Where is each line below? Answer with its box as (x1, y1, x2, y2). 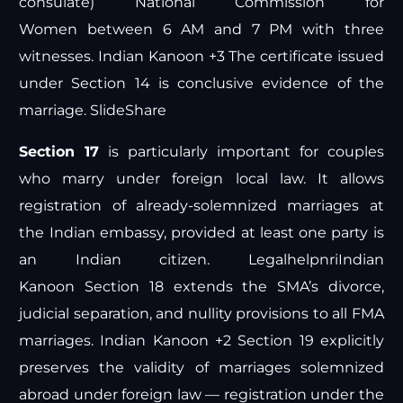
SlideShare (90, 102, 167, 120)
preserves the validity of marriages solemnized (19, 359, 384, 377)
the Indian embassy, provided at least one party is (19, 224, 384, 242)
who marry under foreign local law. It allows (19, 170, 384, 188)
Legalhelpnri (247, 251, 338, 269)
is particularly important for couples (99, 143, 384, 161)
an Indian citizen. (19, 251, 248, 269)
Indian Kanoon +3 (97, 48, 225, 66)
